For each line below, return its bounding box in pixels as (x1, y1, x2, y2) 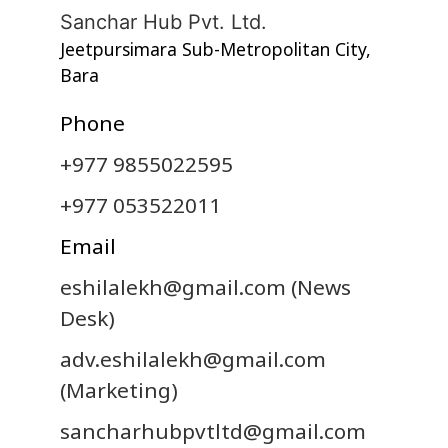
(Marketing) (60, 375, 178, 404)
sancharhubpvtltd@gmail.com (60, 416, 366, 445)
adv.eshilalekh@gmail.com (60, 344, 326, 373)
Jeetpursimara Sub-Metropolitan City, (60, 36, 371, 61)
